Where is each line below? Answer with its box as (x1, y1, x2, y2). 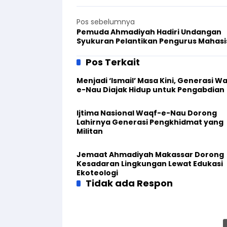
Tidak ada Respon (86, 176, 173, 190)
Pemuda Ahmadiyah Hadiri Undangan (77, 26, 221, 37)
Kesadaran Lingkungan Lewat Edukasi (77, 158, 223, 169)
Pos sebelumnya (77, 16, 135, 27)
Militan (77, 126, 103, 136)
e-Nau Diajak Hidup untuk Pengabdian (77, 84, 224, 95)
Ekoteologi (77, 167, 118, 178)
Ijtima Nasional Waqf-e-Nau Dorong (77, 107, 217, 118)
